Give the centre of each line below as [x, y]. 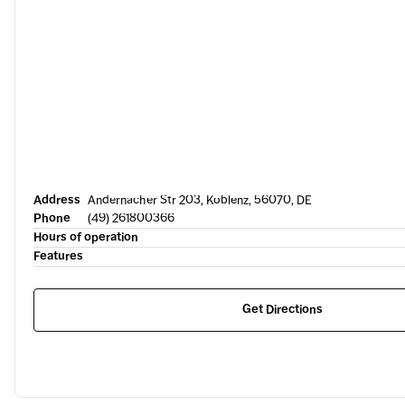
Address [57, 200]
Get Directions [283, 310]
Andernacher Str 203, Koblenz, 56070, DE [200, 200]
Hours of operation [86, 237]
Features [58, 256]
